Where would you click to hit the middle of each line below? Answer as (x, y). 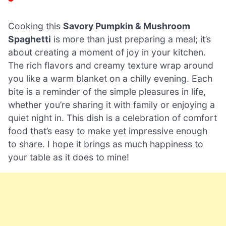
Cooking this (36, 26)
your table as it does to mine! (69, 157)
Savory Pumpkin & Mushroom (127, 26)
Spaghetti (30, 39)
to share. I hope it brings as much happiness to (106, 144)
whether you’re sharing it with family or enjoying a (111, 104)
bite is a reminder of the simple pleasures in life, (107, 91)
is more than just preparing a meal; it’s (131, 39)
